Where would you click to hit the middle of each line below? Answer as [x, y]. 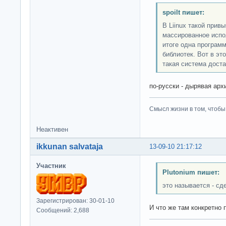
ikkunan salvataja [70, 146]
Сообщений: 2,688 [63, 210]
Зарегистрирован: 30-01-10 [75, 201]
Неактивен [52, 129]
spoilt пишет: [183, 13]
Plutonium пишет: [191, 173]
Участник [51, 165]
